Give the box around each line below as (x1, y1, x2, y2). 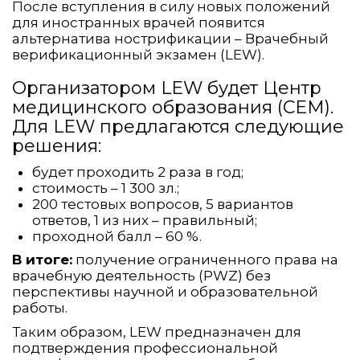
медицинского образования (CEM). (12, 96, 333, 119)
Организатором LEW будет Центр (12, 77, 321, 100)
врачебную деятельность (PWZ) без (12, 268, 271, 284)
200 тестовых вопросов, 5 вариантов (32, 196, 293, 213)
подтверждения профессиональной (12, 340, 278, 357)
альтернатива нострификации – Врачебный (12, 31, 329, 47)
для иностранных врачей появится (12, 14, 265, 31)
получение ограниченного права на (72, 252, 338, 268)
